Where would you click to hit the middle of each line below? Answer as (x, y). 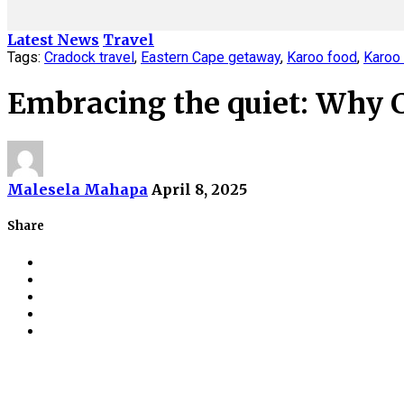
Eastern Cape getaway (211, 58)
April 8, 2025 (199, 190)
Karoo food (322, 58)
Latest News (53, 40)
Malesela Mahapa (78, 190)
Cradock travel (89, 58)
